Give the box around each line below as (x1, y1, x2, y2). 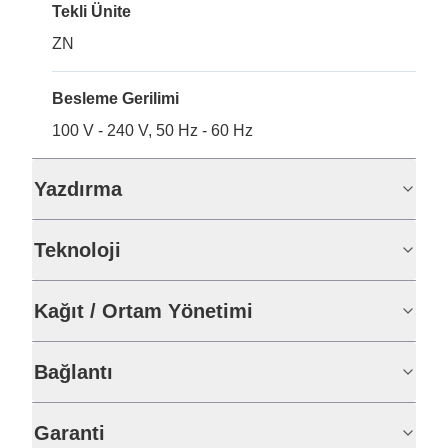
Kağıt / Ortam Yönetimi (34, 300, 253, 322)
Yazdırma (34, 178, 122, 200)
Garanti (34, 422, 105, 444)
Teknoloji (34, 239, 121, 261)
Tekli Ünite (52, 3, 131, 20)
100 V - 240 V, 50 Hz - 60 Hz (52, 122, 253, 139)
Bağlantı (34, 361, 113, 383)
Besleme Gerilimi (52, 90, 179, 107)
